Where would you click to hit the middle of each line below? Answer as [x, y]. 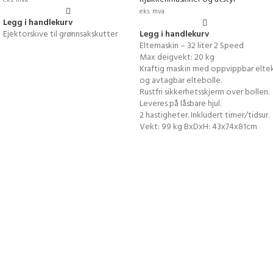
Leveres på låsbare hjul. [180, 104]
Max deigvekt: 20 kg [177, 58]
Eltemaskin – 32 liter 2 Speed [192, 46]
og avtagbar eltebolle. [181, 81]
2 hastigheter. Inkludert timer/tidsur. [204, 115]
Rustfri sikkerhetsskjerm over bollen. [204, 92]
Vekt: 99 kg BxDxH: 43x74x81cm [198, 127]
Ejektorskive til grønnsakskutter [62, 34]
